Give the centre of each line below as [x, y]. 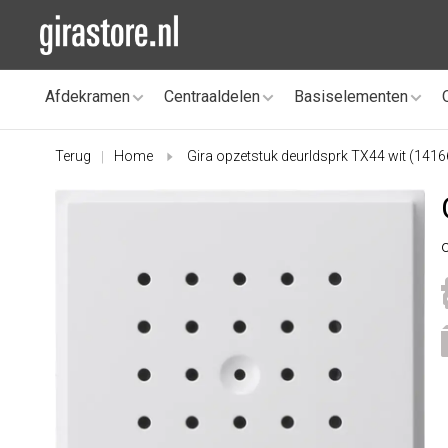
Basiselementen [351, 96]
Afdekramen [87, 96]
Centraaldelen [212, 96]
